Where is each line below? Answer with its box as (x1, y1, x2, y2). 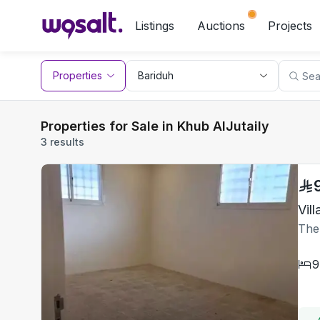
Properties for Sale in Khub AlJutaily (41, 119, 269, 134)
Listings (135, 19, 174, 33)
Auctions (197, 19, 245, 33)
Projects (268, 19, 312, 33)
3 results (41, 136, 84, 148)
